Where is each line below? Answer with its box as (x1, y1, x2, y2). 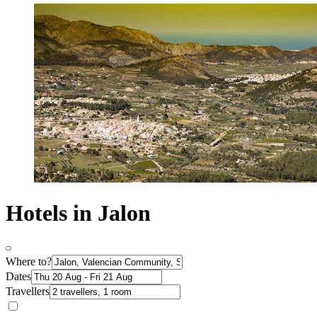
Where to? (6, 255, 52, 267)
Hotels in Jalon (6, 200, 151, 226)
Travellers (6, 284, 50, 297)
